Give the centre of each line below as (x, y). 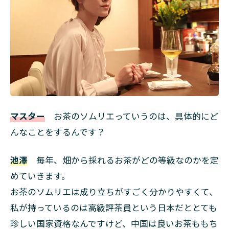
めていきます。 (40, 176)
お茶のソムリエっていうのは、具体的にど (132, 116)
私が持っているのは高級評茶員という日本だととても (114, 208)
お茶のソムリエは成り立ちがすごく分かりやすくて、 (114, 192)
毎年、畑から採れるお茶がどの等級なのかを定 (123, 160)
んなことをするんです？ (58, 132)
